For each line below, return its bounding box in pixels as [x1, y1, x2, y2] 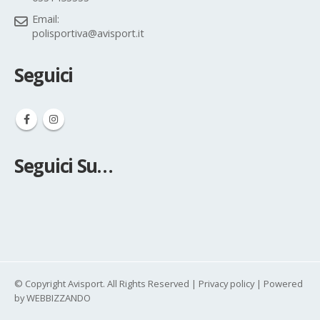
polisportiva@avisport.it [32, 24, 144, 38]
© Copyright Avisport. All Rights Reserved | [14, 274, 199, 287]
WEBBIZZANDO [26, 288, 91, 301]
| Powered [254, 274, 303, 287]
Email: [32, 9, 59, 24]
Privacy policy [199, 274, 254, 287]
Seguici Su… [14, 150, 113, 176]
